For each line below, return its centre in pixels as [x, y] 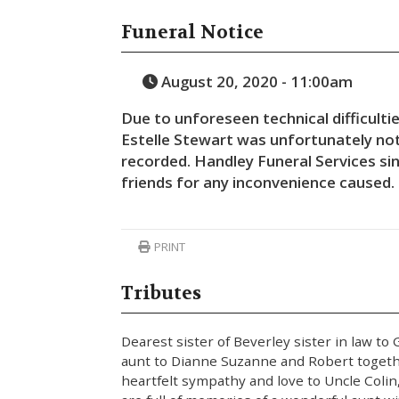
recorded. [156, 160]
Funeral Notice [193, 33]
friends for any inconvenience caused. [258, 182]
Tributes [162, 293]
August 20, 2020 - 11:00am [255, 81]
